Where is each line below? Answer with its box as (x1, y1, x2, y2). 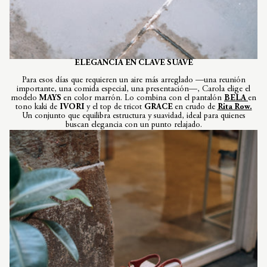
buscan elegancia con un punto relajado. (65, 121, 202, 130)
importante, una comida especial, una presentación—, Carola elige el (17, 85, 250, 94)
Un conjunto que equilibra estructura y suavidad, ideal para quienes (21, 112, 246, 121)
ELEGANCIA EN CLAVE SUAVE (74, 59, 193, 68)
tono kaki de (15, 103, 60, 112)
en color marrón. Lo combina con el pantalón (63, 94, 224, 103)
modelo (11, 94, 39, 103)
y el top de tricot (86, 103, 144, 112)
